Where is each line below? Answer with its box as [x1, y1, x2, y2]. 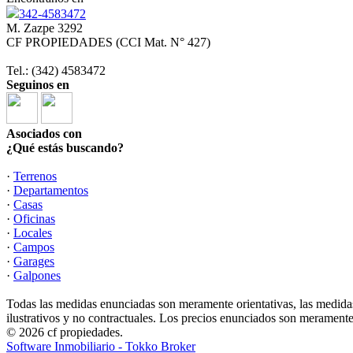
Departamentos [13, 184, 88, 197]
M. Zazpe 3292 [6, 21, 83, 35]
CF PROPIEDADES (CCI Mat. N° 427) [6, 35, 210, 49]
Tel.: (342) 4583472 [6, 64, 106, 77]
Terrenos [13, 169, 57, 183]
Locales [13, 226, 52, 240]
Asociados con [6, 127, 82, 140]
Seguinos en [6, 78, 69, 91]
